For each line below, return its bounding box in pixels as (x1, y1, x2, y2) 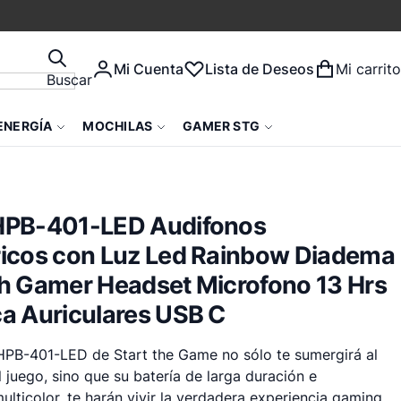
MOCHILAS (82, 118, 153, 133)
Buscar (47, 71, 92, 89)
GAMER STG (183, 118, 260, 133)
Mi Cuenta (114, 60, 183, 78)
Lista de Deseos (205, 60, 314, 78)
